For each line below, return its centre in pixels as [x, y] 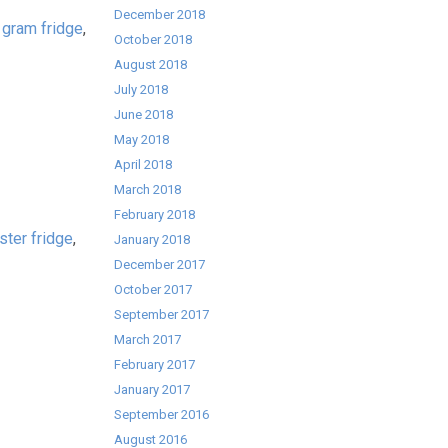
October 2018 [153, 39]
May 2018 [142, 139]
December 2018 [160, 14]
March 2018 [148, 189]
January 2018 [152, 239]
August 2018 [151, 64]
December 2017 [160, 264]
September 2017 [162, 314]
